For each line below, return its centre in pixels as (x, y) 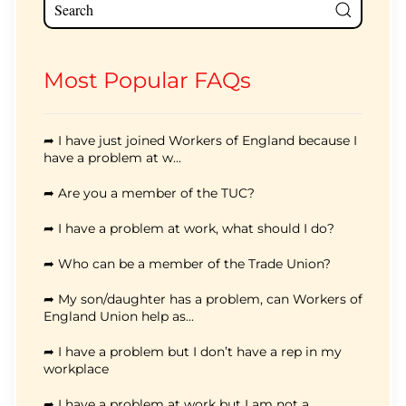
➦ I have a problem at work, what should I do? (189, 228)
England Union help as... (119, 316)
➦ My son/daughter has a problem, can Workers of (203, 299)
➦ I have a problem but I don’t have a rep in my (193, 351)
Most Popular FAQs (147, 80)
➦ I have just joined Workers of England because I (200, 140)
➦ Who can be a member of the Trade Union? (187, 263)
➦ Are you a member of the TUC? (149, 193)
